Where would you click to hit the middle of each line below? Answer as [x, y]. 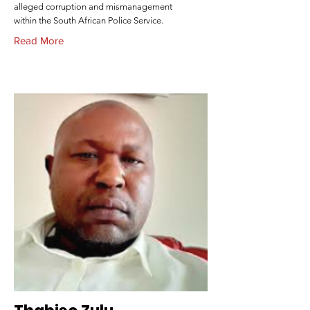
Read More [39, 40]
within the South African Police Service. [89, 20]
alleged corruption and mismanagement [93, 7]
